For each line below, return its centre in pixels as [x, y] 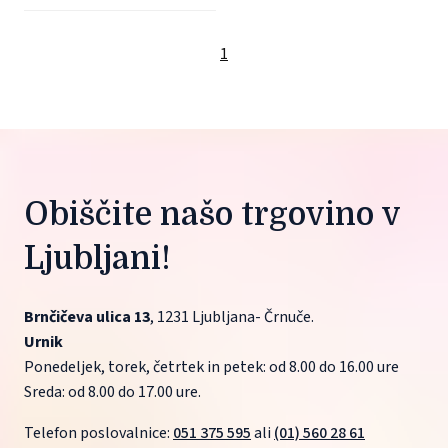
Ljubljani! [97, 259]
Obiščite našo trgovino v [212, 215]
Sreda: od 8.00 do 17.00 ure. [112, 392]
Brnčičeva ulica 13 [87, 317]
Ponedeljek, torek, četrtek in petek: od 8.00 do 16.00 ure [211, 367]
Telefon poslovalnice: [98, 433]
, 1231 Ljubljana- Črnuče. [232, 317]
